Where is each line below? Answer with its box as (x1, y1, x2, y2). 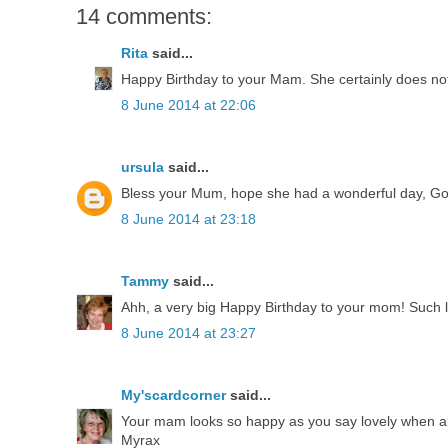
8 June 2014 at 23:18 (121, 210, 256, 227)
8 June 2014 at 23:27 (121, 324, 256, 341)
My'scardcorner (121, 386, 226, 403)
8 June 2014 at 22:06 (121, 96, 256, 113)
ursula (121, 158, 164, 175)
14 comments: (76, 3, 212, 29)
